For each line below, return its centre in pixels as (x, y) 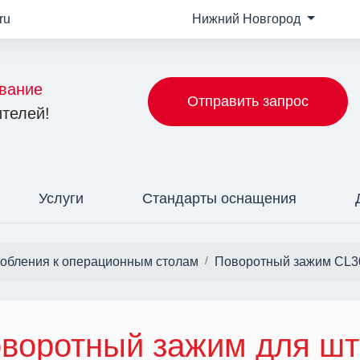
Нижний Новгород (248, 19)
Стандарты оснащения (220, 198)
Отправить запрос (248, 101)
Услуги (61, 198)
